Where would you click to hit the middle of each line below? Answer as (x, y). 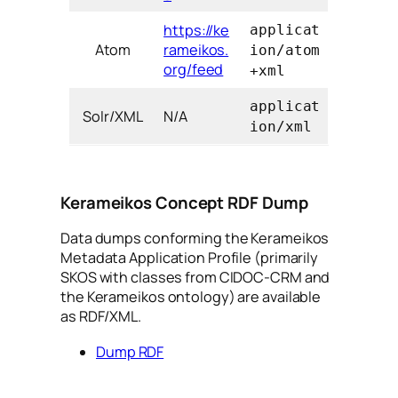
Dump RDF (130, 352)
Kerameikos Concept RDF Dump (185, 203)
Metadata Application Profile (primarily (190, 257)
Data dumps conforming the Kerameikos (195, 238)
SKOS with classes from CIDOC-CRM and (195, 277)
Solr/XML (113, 116)
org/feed (194, 69)
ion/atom (285, 50)
